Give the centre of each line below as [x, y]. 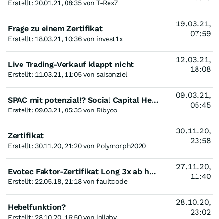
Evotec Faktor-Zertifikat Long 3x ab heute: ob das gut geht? [153, 171]
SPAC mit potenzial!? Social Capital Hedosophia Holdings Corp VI [155, 100]
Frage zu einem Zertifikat [55, 29]
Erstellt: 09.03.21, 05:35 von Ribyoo [63, 110]
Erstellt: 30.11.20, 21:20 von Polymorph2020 [77, 146]
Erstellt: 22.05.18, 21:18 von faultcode [68, 181]
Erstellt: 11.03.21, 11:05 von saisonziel [67, 74]
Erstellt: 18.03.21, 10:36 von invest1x [65, 39]
